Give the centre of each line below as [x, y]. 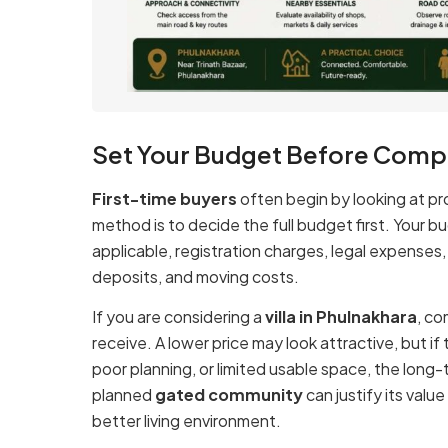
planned [123, 395]
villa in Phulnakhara [341, 317]
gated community [229, 395]
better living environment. [186, 421]
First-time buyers [164, 198]
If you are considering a [178, 317]
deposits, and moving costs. [195, 276]
